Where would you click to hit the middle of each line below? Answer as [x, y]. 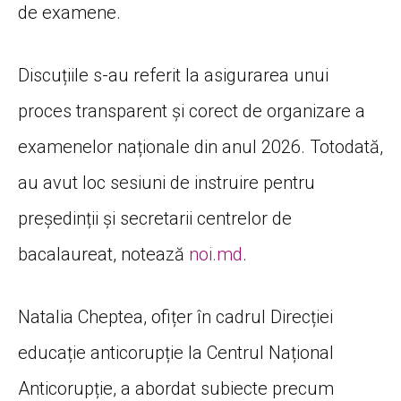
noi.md [216, 255]
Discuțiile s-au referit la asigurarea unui [173, 76]
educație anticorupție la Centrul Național [176, 353]
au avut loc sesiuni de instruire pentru [166, 183]
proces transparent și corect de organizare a [192, 111]
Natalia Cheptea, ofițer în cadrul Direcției [175, 317]
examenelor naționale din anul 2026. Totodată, [200, 147]
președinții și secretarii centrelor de [155, 219]
